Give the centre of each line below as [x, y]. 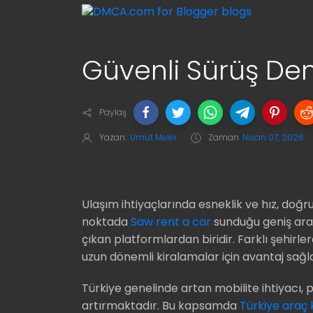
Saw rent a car [171, 222]
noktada [106, 222]
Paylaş [113, 112]
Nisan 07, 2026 [273, 138]
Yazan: [113, 138]
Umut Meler [153, 138]
